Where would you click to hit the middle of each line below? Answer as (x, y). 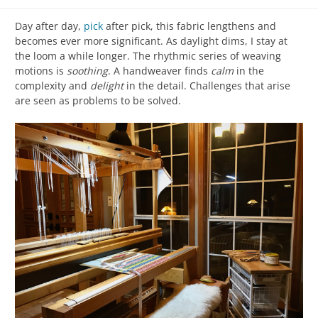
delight (107, 86)
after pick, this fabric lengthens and (190, 26)
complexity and (53, 86)
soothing (87, 71)
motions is (41, 71)
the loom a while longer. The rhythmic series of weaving (148, 56)
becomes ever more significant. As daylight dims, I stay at (151, 41)
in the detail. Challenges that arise (207, 86)
